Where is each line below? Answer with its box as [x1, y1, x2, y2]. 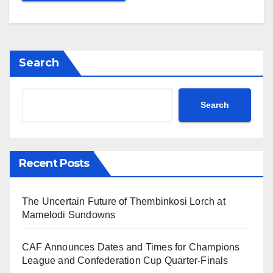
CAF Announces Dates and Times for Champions [22, 241, 240, 252]
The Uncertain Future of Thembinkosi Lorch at [22, 196, 225, 207]
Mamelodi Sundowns [22, 209, 116, 220]
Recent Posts [19, 156, 90, 170]
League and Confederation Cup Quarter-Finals [22, 255, 229, 266]
